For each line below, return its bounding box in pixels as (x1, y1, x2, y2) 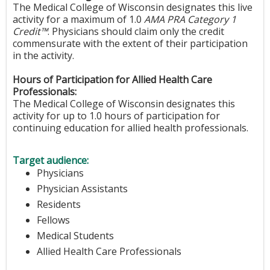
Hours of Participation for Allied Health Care (13, 73, 212, 87)
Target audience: (13, 154, 91, 168)
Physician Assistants (37, 182, 128, 196)
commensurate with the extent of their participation (13, 37, 248, 51)
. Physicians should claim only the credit (48, 25, 224, 39)
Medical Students (37, 229, 114, 243)
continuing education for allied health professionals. (13, 121, 251, 135)
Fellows (37, 213, 70, 227)
